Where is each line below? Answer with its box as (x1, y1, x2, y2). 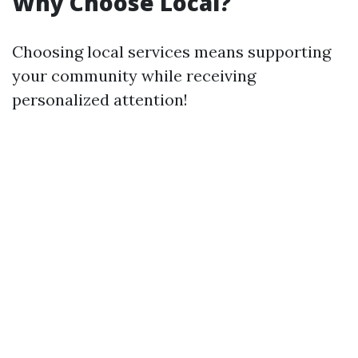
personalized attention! (12, 89, 188, 109)
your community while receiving (12, 66, 256, 86)
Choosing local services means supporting (12, 42, 331, 62)
